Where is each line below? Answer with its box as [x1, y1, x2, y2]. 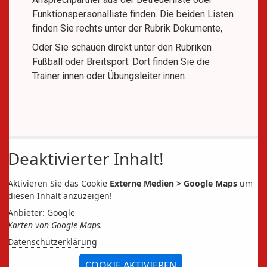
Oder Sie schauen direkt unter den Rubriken [32, 42, 212, 54]
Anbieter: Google [8, 207, 75, 219]
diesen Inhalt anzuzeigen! [8, 190, 112, 202]
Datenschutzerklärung [8, 236, 97, 248]
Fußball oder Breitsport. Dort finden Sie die [32, 56, 210, 68]
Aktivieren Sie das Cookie [8, 178, 110, 190]
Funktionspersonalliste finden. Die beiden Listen [32, 8, 234, 20]
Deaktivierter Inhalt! [8, 147, 164, 170]
